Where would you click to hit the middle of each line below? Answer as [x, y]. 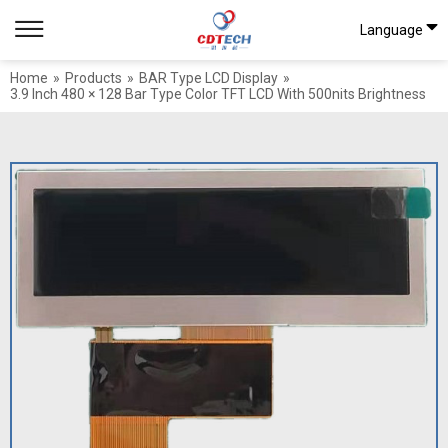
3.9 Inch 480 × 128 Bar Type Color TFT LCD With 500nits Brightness [218, 94]
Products [93, 78]
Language [391, 30]
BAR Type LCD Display [208, 78]
